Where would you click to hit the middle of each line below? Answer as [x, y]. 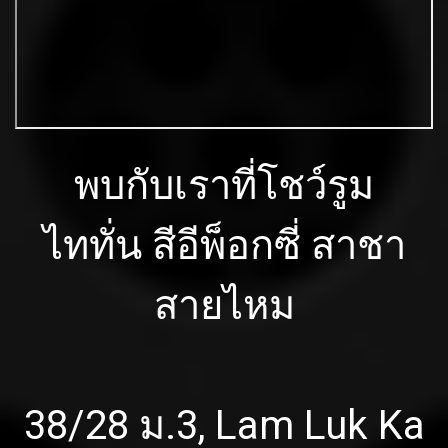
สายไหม [224, 305]
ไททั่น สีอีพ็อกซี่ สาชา [224, 245]
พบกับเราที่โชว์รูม [224, 185]
